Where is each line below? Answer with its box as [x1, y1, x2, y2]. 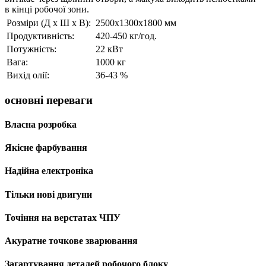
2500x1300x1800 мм [96, 17, 176, 28]
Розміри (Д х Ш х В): [7, 17, 93, 28]
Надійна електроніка [5, 166, 93, 176]
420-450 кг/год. [96, 30, 157, 41]
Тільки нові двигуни [5, 189, 92, 199]
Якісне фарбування [5, 142, 87, 153]
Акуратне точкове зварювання [5, 236, 138, 246]
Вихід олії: [7, 69, 52, 80]
